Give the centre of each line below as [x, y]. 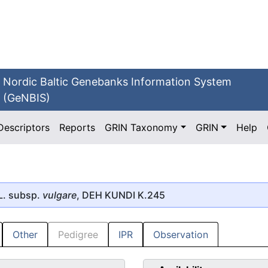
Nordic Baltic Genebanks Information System [118, 82]
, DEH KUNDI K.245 [121, 195]
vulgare [60, 195]
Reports [77, 127]
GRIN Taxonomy [141, 127]
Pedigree [78, 235]
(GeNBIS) [27, 98]
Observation [181, 235]
